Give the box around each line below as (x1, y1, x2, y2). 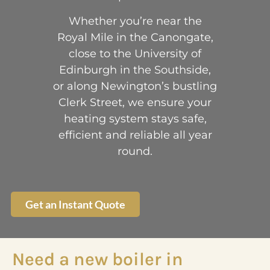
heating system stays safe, (63, 111, 207, 125)
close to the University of (69, 46, 201, 60)
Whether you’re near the (68, 14, 202, 28)
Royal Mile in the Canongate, (57, 30, 213, 44)
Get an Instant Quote (25, 198, 125, 212)
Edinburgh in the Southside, (59, 63, 211, 77)
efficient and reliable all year (58, 128, 212, 142)
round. (118, 144, 152, 158)
